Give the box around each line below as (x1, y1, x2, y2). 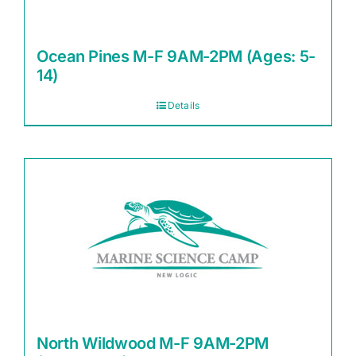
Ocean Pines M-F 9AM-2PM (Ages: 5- (37, 47, 316, 66)
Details (167, 99, 200, 111)
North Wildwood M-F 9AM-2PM (37, 334, 269, 353)
